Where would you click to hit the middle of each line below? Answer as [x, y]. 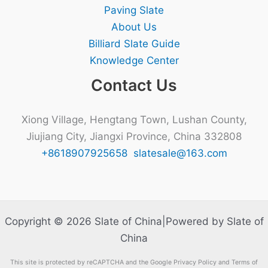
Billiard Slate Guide [134, 44]
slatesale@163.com [180, 153]
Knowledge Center [134, 61]
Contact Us [134, 85]
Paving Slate [134, 10]
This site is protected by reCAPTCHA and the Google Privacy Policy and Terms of [134, 262]
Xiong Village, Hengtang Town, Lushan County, [134, 120]
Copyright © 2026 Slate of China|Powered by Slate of [134, 221]
